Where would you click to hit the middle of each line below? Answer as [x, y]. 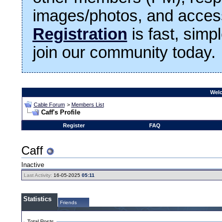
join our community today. [124, 52]
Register [74, 125]
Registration [80, 34]
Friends [69, 202]
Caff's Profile [60, 112]
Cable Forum [49, 104]
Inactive [33, 165]
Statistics [38, 199]
